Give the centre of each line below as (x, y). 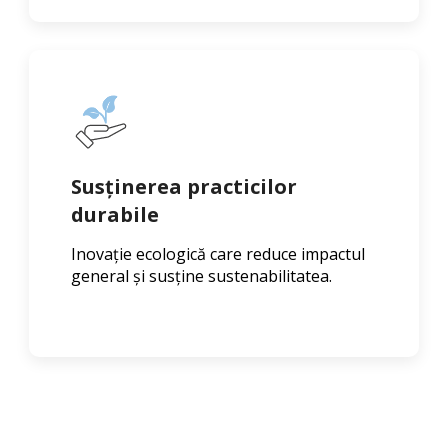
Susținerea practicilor (184, 187)
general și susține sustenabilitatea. (201, 276)
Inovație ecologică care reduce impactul (218, 254)
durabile (115, 215)
